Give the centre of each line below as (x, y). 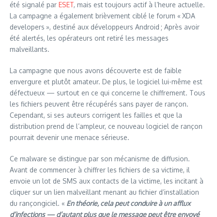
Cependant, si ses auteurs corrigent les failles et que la (96, 115)
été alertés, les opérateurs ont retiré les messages (89, 38)
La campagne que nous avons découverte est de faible (96, 70)
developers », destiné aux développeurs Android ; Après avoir (105, 27)
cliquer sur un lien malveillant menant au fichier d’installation (104, 192)
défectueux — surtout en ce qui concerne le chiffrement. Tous (108, 93)
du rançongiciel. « (38, 203)
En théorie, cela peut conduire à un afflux (128, 203)
